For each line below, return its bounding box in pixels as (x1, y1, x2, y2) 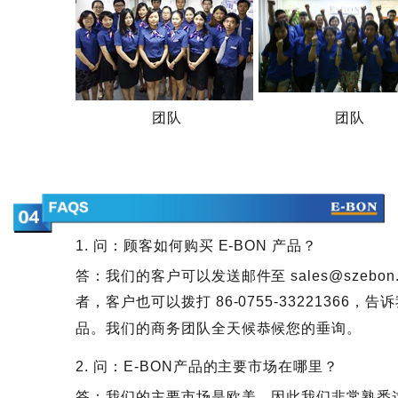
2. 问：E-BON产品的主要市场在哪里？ (76, 359, 339, 375)
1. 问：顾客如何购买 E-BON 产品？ (76, 238, 318, 254)
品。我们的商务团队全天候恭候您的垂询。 (76, 320, 362, 336)
